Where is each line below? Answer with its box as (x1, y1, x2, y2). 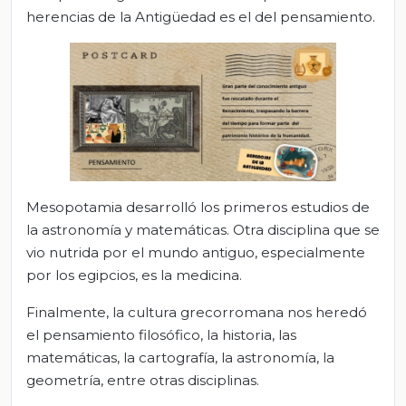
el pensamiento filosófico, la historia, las (26, 325, 296, 343)
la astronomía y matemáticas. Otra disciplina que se (26, 220, 380, 238)
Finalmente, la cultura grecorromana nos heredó (26, 303, 367, 321)
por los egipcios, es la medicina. (26, 266, 242, 284)
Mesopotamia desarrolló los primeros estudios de (26, 198, 370, 216)
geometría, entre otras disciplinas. (26, 371, 259, 389)
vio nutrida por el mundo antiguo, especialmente (26, 243, 365, 261)
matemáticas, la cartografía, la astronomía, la (26, 348, 334, 366)
